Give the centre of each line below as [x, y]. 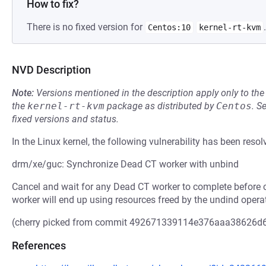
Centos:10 [169, 27]
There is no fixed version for [86, 27]
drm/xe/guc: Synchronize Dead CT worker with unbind [125, 164]
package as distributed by [160, 106]
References [39, 246]
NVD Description [51, 70]
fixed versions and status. [65, 119]
